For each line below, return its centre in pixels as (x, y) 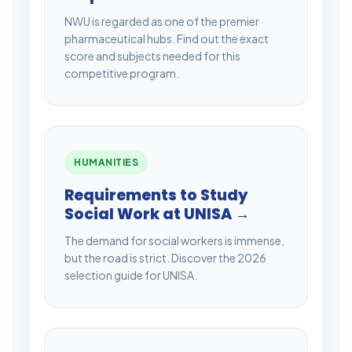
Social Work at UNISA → (157, 214)
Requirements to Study (156, 195)
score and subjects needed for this (152, 55)
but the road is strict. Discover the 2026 (165, 257)
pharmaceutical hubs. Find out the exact (167, 38)
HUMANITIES (106, 162)
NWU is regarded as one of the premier (162, 21)
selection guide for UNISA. (131, 275)
